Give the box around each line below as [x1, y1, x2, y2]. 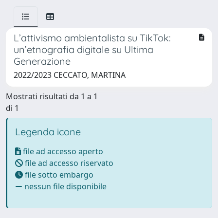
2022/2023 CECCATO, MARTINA [14, 70, 126, 80]
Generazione [14, 55, 71, 67]
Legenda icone [15, 126, 81, 138]
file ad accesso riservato [23, 158, 113, 168]
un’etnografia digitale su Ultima [14, 43, 153, 55]
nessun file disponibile [22, 181, 107, 192]
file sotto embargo [23, 169, 93, 180]
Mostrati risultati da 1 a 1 [6, 91, 98, 102]
